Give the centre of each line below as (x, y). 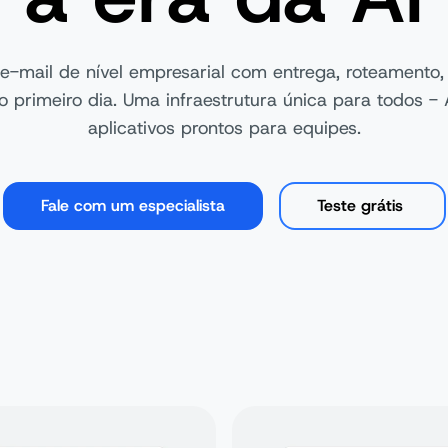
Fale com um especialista (132, 205)
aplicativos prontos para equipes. (224, 128)
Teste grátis (362, 205)
